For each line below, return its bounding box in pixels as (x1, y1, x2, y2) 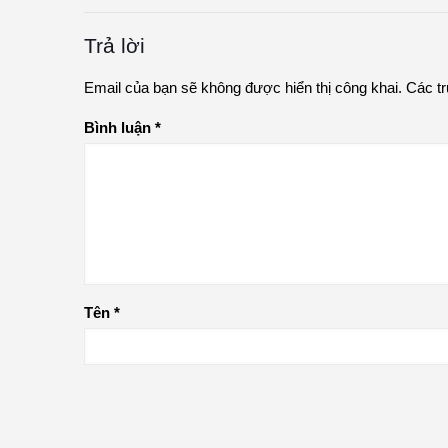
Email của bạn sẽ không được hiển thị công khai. (84, 79, 402, 96)
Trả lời (84, 34, 145, 57)
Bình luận (84, 119, 155, 136)
